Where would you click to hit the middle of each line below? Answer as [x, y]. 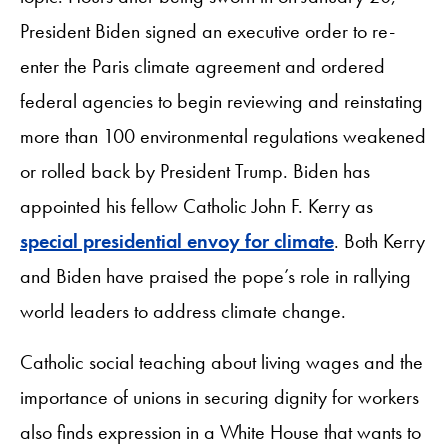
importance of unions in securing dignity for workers [219, 396]
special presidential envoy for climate [177, 240]
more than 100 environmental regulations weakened [223, 135]
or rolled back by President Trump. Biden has [195, 170]
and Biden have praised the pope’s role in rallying [215, 275]
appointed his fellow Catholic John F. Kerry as [196, 205]
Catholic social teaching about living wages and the [221, 361]
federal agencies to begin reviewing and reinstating [221, 100]
